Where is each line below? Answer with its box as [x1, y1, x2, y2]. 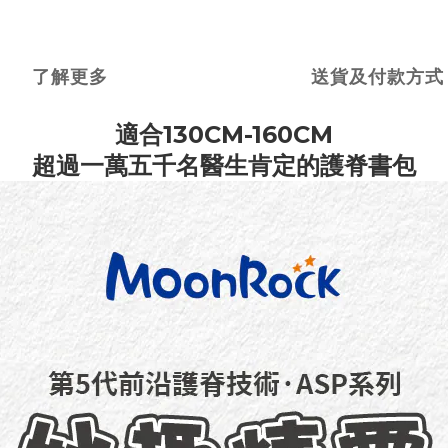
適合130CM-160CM [115, 120, 333, 149]
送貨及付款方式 [311, 66, 445, 88]
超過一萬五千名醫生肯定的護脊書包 [32, 151, 416, 180]
